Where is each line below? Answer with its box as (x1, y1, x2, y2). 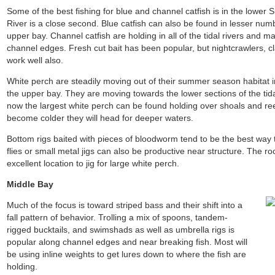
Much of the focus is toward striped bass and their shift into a (7, 200, 243, 210)
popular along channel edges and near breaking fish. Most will (7, 237, 248, 247)
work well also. (7, 55, 64, 65)
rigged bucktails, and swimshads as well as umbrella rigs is (7, 225, 235, 234)
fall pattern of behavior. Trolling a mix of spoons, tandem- (7, 212, 228, 222)
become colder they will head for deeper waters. (7, 113, 194, 123)
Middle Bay (7, 179, 54, 189)
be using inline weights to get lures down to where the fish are (7, 249, 247, 259)
